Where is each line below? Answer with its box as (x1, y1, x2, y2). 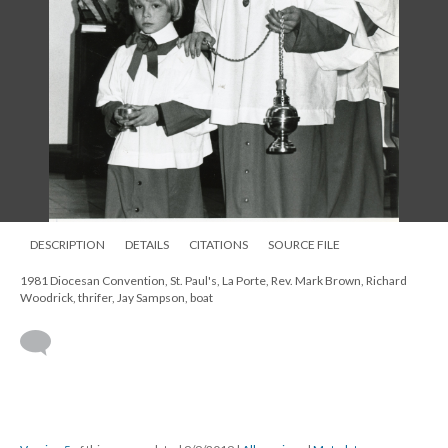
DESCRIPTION (30, 236, 105, 252)
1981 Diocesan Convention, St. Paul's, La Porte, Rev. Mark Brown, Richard (20, 272, 407, 288)
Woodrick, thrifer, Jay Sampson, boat (20, 289, 213, 305)
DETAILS (125, 236, 169, 252)
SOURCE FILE (268, 236, 340, 252)
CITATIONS (189, 236, 248, 252)
